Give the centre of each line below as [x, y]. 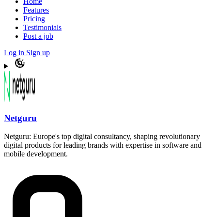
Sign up [38, 53]
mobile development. [36, 154]
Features [36, 10]
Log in [15, 53]
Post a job [38, 36]
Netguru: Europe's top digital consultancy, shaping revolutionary [102, 137]
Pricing [34, 19]
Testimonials [42, 27]
